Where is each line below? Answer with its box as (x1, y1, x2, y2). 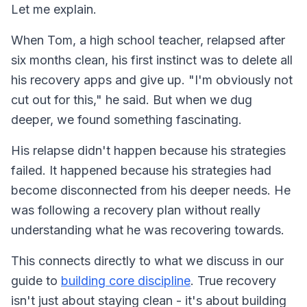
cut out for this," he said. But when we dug (11, 92, 252, 107)
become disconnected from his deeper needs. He (11, 182, 291, 197)
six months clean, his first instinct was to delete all (11, 52, 293, 67)
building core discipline (61, 273, 191, 288)
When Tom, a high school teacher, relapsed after (11, 32, 285, 47)
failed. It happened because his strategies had (11, 162, 271, 177)
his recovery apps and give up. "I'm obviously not (11, 72, 293, 87)
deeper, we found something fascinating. (11, 112, 242, 127)
